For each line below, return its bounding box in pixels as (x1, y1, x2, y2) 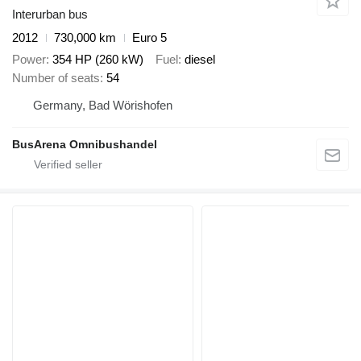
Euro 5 (132, 31, 167, 45)
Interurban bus (12, 7, 88, 22)
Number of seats (12, 70, 100, 85)
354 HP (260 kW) (52, 52, 143, 66)
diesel (185, 52, 215, 66)
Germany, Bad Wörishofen (33, 98, 172, 112)
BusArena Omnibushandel (12, 137, 157, 151)
